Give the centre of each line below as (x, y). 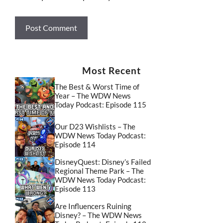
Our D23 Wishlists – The (95, 127)
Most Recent (111, 70)
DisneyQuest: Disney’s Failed (103, 162)
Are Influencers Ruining (93, 206)
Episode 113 (75, 189)
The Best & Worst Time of (97, 87)
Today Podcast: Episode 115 (101, 105)
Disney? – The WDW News (98, 215)
